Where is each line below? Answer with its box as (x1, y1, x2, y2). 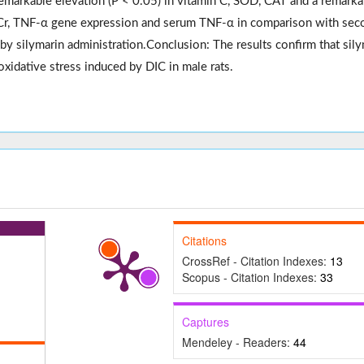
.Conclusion (143, 39, 206, 52)
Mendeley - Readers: (181, 334, 293, 351)
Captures (181, 314, 229, 331)
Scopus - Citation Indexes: (181, 269, 320, 286)
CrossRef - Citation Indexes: (181, 253, 330, 270)
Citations (181, 232, 227, 249)
